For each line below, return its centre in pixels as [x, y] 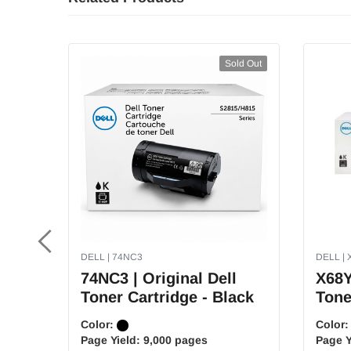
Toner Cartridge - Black [167, 297]
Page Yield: [112, 340]
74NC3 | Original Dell [159, 278]
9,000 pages [175, 340]
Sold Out [243, 63]
